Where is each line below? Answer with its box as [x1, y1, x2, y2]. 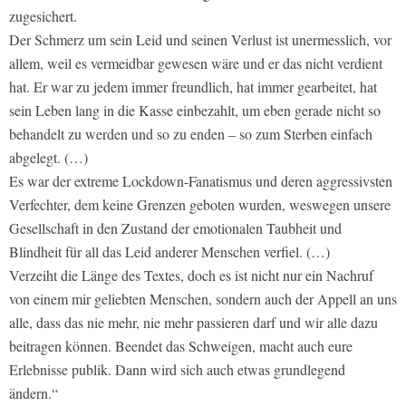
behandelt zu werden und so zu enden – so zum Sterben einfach [9, 124, 372, 144]
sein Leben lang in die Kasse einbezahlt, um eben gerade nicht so [9, 101, 381, 121]
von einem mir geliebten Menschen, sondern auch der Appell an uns [9, 289, 397, 309]
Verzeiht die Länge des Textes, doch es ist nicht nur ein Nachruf [9, 266, 373, 285]
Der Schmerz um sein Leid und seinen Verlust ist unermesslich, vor [9, 30, 391, 50]
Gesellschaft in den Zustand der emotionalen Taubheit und [9, 218, 342, 238]
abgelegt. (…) [9, 148, 88, 168]
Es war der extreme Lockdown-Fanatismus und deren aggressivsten [9, 171, 392, 191]
